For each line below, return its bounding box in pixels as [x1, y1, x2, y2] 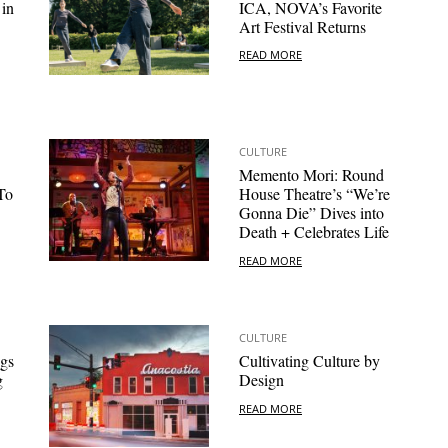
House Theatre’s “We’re [239, 183, 390, 205]
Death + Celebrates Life [239, 221, 389, 243]
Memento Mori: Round [239, 164, 384, 186]
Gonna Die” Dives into [239, 202, 384, 224]
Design [239, 369, 284, 391]
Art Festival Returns [239, 16, 366, 38]
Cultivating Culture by [239, 350, 380, 372]
